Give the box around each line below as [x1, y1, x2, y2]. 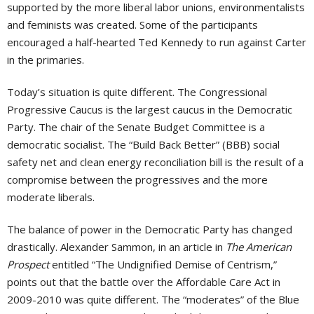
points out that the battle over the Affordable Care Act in [7, 275, 280, 289]
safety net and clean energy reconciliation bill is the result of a [7, 155, 303, 169]
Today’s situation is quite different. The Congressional [7, 85, 267, 99]
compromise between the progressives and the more [7, 172, 268, 186]
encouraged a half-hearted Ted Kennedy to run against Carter [7, 35, 306, 49]
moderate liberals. [7, 190, 97, 204]
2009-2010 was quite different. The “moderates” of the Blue [7, 292, 299, 306]
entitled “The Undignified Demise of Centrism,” [49, 257, 277, 271]
